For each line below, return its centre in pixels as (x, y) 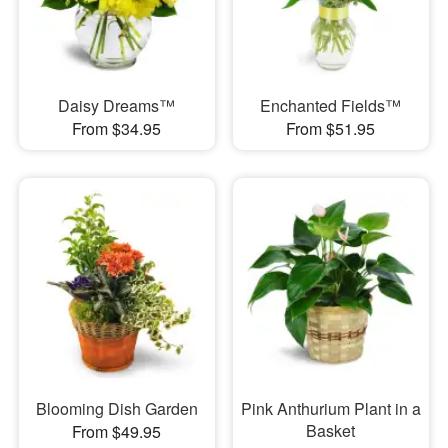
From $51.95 (331, 129)
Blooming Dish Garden (116, 409)
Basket (331, 431)
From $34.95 (117, 129)
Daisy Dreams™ (117, 106)
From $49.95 (117, 432)
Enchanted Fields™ (331, 106)
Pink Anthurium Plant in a (330, 409)
